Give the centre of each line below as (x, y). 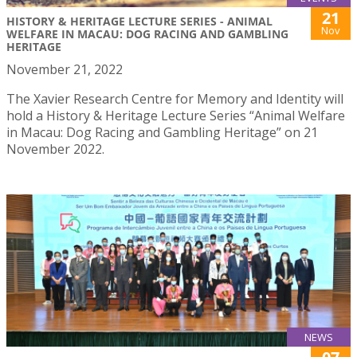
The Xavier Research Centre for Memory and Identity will (175, 99)
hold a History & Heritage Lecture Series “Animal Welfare (176, 116)
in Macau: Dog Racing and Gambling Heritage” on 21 (162, 133)
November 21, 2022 (65, 70)
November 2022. (55, 149)
